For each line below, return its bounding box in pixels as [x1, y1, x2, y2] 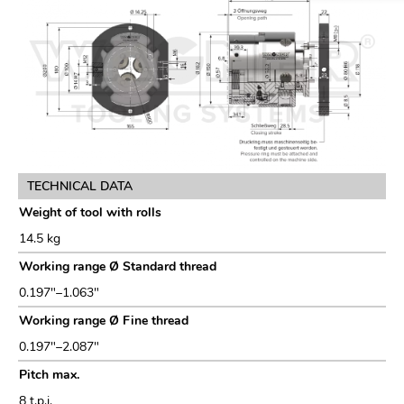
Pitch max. [19, 366, 79, 384]
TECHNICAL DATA [27, 178, 133, 196]
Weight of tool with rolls [19, 204, 161, 222]
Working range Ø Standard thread [19, 258, 216, 276]
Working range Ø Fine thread [19, 312, 188, 330]
